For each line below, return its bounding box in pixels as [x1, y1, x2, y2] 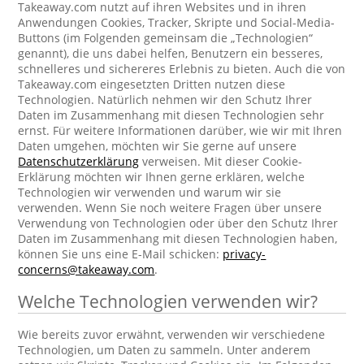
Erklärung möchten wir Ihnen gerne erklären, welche [18, 169, 305, 184]
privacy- [223, 246, 266, 262]
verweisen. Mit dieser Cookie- [139, 154, 303, 169]
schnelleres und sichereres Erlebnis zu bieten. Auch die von [18, 61, 346, 76]
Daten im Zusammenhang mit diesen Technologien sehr [18, 107, 325, 123]
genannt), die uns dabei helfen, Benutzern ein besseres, [18, 45, 323, 61]
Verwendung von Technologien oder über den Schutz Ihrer [18, 215, 339, 231]
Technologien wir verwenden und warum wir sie [18, 184, 282, 200]
